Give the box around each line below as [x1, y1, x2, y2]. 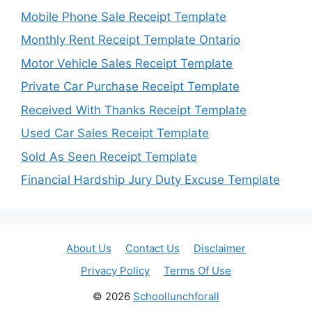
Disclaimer [194, 242, 246, 255]
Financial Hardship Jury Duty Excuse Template [21, 173, 280, 187]
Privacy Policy [81, 264, 150, 277]
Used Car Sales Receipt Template [21, 126, 209, 140]
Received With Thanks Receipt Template [21, 102, 247, 117]
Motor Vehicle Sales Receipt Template [21, 56, 233, 70]
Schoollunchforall [133, 290, 219, 303]
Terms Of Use [164, 264, 231, 277]
